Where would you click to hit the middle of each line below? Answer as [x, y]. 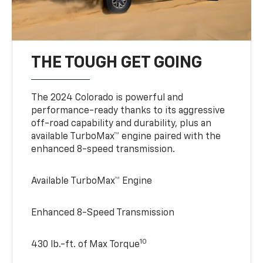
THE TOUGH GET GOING [117, 63]
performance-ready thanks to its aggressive [128, 111]
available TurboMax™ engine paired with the [126, 136]
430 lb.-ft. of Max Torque [86, 245]
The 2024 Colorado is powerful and [107, 98]
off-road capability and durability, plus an [122, 124]
